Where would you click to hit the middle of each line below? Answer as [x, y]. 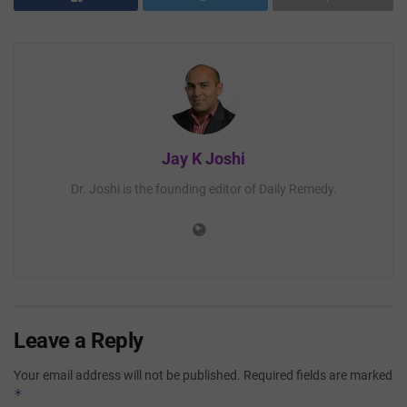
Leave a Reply [79, 340]
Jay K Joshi [203, 158]
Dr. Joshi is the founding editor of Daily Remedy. [203, 189]
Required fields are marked [318, 375]
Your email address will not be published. [127, 375]
